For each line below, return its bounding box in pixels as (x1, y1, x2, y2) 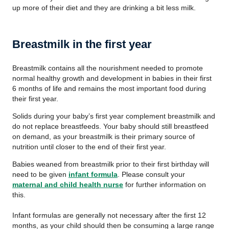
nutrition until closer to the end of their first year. (12, 143, 166, 151)
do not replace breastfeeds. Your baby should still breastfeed (12, 122, 209, 130)
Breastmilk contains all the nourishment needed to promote (12, 64, 203, 72)
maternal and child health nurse (12, 180, 123, 189)
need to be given (12, 170, 68, 178)
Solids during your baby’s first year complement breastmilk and (12, 112, 215, 120)
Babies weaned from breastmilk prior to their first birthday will (12, 160, 209, 168)
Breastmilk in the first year (12, 38, 152, 51)
